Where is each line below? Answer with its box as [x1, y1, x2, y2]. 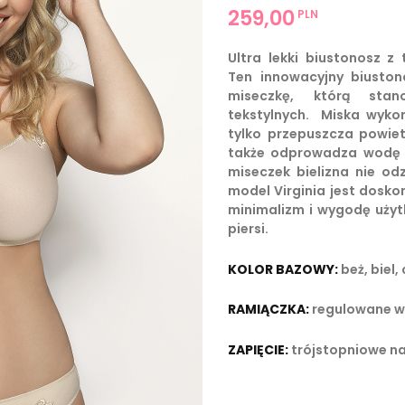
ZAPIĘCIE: [228, 340, 291, 359]
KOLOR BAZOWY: [228, 259, 341, 278]
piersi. [228, 220, 271, 239]
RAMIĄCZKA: [228, 300, 312, 319]
